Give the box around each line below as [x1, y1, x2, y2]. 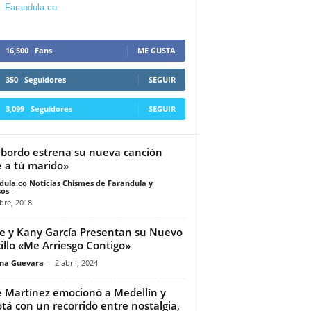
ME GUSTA [137, 44, 176, 56]
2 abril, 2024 [54, 257, 98, 268]
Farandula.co [4, 1, 57, 12]
